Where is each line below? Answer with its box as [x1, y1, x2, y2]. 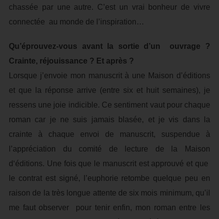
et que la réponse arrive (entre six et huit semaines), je [8, 86, 211, 94]
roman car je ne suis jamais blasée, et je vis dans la [8, 115, 211, 124]
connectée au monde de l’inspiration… [8, 18, 144, 26]
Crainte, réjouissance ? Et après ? [8, 57, 134, 65]
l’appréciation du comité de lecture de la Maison [8, 145, 211, 153]
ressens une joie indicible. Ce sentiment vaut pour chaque [8, 101, 211, 109]
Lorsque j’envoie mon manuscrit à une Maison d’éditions [8, 71, 211, 80]
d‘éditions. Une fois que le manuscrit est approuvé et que [8, 159, 211, 168]
